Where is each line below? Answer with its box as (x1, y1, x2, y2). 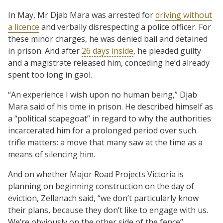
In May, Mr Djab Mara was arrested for (8, 9, 155, 20)
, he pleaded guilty (133, 45, 201, 56)
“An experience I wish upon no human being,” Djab (8, 89, 197, 100)
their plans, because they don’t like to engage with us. (8, 204, 208, 216)
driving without (155, 9, 212, 20)
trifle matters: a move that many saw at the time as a (8, 136, 203, 148)
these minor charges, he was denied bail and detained (8, 33, 208, 44)
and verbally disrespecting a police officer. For (39, 21, 211, 32)
